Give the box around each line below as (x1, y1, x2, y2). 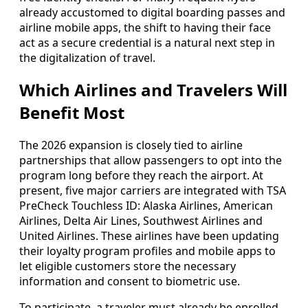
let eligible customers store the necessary (19, 258, 236, 274)
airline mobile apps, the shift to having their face (19, 19, 271, 35)
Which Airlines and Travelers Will (19, 78, 287, 102)
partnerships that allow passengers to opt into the (19, 153, 282, 168)
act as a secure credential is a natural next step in (19, 34, 275, 50)
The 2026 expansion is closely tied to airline (19, 137, 243, 153)
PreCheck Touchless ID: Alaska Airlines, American (19, 198, 273, 214)
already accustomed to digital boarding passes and (19, 4, 285, 20)
